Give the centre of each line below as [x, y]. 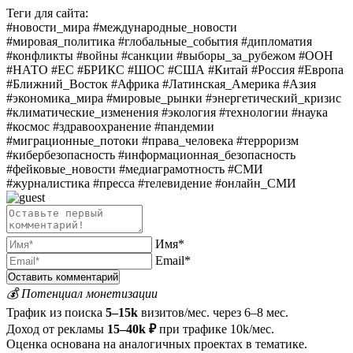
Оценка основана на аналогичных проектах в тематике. [157, 344]
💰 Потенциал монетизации [82, 293]
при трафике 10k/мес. [217, 329]
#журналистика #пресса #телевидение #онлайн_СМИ [151, 183]
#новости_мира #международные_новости [122, 27]
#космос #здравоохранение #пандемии [110, 126]
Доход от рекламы [55, 329]
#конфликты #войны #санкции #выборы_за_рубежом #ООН [170, 55]
